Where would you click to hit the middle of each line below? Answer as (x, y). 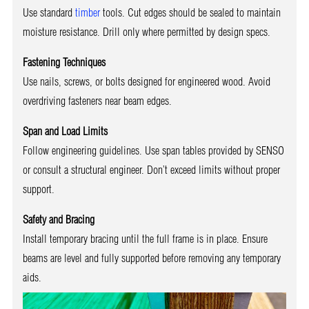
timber (87, 13)
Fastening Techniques (64, 62)
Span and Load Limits (65, 131)
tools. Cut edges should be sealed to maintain (190, 13)
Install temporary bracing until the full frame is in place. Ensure (145, 239)
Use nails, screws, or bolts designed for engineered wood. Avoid (146, 82)
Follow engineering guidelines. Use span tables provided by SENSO (153, 151)
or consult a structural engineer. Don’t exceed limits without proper (151, 170)
